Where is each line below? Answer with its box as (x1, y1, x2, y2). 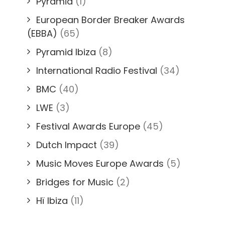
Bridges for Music (36, 175, 114, 188)
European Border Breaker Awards (36, 13, 185, 26)
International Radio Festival (36, 64, 157, 77)
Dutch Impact (36, 138, 97, 151)
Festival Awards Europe (36, 120, 140, 133)
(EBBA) (27, 27, 57, 40)
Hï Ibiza (36, 194, 68, 207)
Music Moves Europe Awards (36, 157, 164, 170)
